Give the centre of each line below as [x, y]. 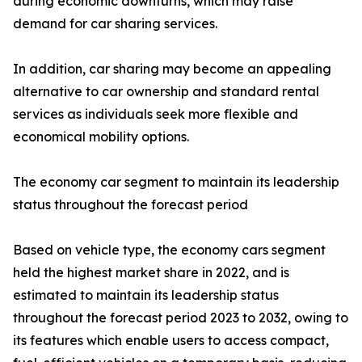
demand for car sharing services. [115, 23]
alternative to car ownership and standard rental [166, 91]
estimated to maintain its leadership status [146, 295]
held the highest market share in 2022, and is [151, 272]
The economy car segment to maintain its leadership [176, 182]
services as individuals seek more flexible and [156, 114]
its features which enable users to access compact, [171, 340]
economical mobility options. [101, 137]
